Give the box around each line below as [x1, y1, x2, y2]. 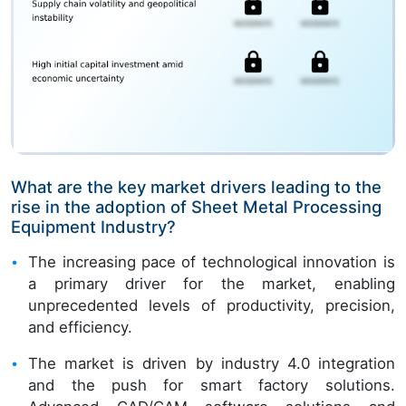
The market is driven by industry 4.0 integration [28, 354, 395, 373]
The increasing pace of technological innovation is [28, 253, 395, 272]
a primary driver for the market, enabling [28, 275, 395, 294]
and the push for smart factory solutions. [28, 376, 395, 395]
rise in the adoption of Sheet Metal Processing [11, 197, 382, 217]
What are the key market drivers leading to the [11, 177, 382, 198]
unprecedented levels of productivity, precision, [28, 296, 395, 315]
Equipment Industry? [11, 217, 176, 237]
